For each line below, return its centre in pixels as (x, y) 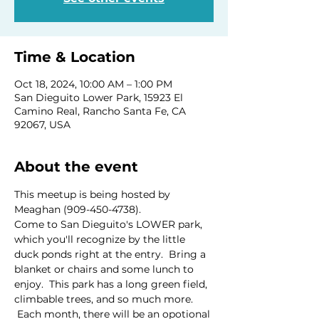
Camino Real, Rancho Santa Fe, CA (100, 111)
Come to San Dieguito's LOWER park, (110, 224)
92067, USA (42, 124)
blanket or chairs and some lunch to (105, 269)
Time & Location (75, 57)
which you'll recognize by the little (101, 239)
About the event (76, 166)
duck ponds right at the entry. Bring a (111, 254)
